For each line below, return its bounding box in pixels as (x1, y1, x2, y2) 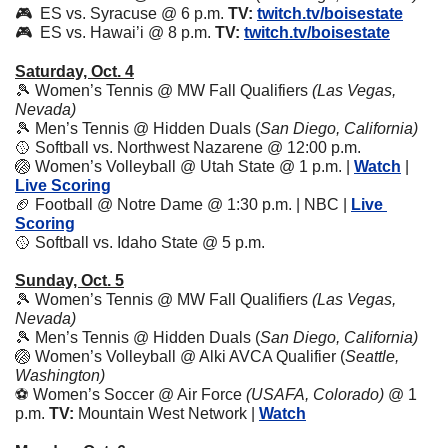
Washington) (15, 367, 109, 385)
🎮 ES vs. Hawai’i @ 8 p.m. (15, 24, 215, 42)
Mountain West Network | (74, 405, 259, 423)
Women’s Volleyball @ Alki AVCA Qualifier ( (31, 348, 345, 366)
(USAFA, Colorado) (246, 386, 384, 404)
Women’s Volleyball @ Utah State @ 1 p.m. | (31, 158, 354, 176)
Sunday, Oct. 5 (15, 272, 124, 290)
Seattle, (345, 348, 399, 366)
